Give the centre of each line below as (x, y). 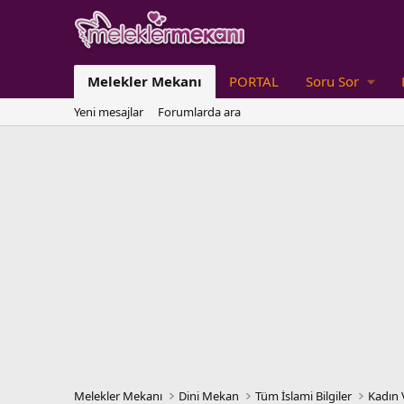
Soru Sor (332, 81)
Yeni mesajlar (109, 112)
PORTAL (254, 81)
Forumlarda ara (199, 112)
